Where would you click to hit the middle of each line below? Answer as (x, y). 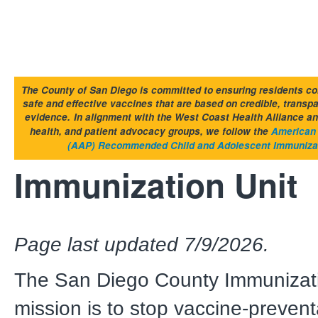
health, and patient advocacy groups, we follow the (150, 131)
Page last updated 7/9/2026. (142, 244)
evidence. (47, 117)
